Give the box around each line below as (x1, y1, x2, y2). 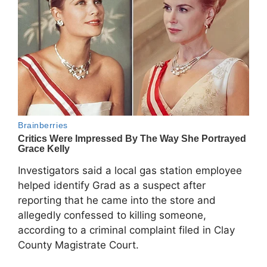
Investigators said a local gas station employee (18, 164, 242, 176)
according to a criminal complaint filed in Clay (18, 223, 235, 236)
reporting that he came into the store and (18, 194, 216, 206)
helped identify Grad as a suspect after (18, 179, 206, 191)
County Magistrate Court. (18, 238, 139, 251)
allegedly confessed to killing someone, (18, 209, 206, 221)
